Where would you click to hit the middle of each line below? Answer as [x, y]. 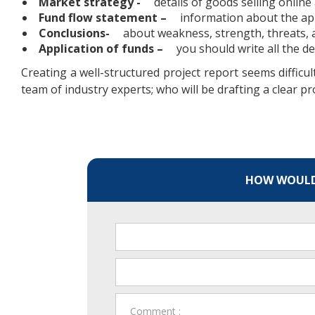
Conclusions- [74, 33]
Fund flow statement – [104, 18]
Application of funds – [102, 49]
